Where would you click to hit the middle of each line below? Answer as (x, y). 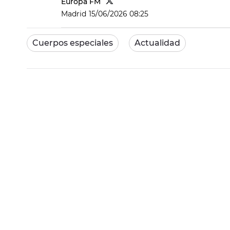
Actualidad (157, 43)
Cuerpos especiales (73, 43)
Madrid (74, 14)
